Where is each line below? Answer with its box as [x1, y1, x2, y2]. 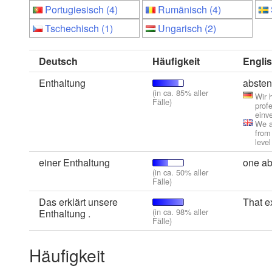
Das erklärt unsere [39, 195, 118, 209]
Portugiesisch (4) [45, 2, 118, 16]
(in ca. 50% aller [152, 166, 208, 178]
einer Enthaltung [39, 155, 110, 169]
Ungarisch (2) [158, 21, 216, 35]
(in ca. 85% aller [152, 87, 208, 98]
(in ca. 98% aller [152, 206, 208, 217]
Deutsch [39, 54, 78, 68]
